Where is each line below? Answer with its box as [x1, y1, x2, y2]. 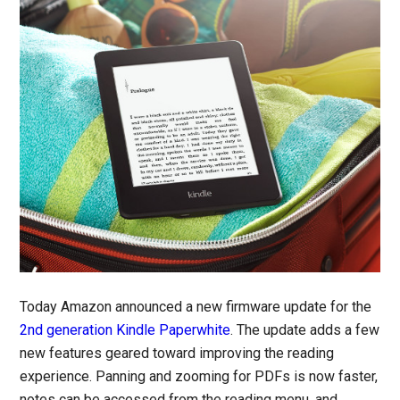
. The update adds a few [230, 321, 380, 338]
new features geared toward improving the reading [20, 344, 335, 362]
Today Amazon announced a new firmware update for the [20, 297, 372, 315]
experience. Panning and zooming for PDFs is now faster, [20, 367, 379, 385]
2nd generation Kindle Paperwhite [20, 321, 231, 338]
